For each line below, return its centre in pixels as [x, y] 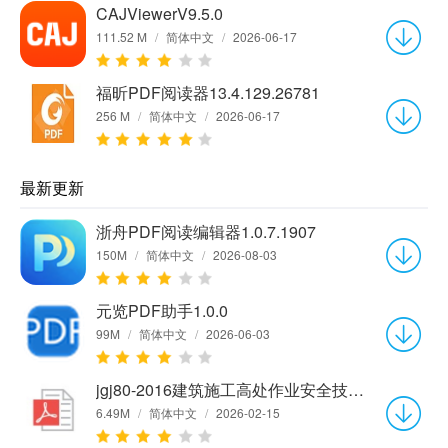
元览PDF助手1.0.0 [162, 310]
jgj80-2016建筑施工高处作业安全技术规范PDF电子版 [356, 389]
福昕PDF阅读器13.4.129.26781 [208, 92]
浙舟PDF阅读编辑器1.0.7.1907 [206, 231]
